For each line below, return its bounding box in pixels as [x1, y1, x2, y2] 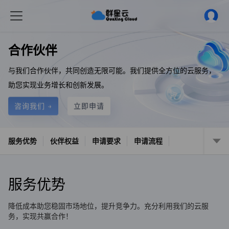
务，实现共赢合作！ [8, 212, 73, 221]
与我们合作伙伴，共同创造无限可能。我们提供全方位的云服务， [8, 65, 216, 75]
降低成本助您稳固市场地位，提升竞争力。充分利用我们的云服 [8, 201, 209, 211]
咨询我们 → [14, 101, 52, 110]
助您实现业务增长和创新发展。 [8, 80, 108, 89]
